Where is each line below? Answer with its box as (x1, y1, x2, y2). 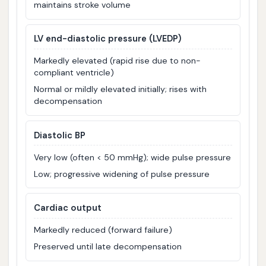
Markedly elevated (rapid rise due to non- (34, 55, 201, 66)
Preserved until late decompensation (34, 241, 182, 252)
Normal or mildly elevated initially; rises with (34, 84, 207, 95)
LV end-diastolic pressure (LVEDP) (34, 33, 182, 45)
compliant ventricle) (34, 67, 115, 78)
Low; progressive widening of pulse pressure (34, 168, 210, 179)
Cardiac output (34, 201, 102, 214)
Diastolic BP (34, 129, 86, 141)
